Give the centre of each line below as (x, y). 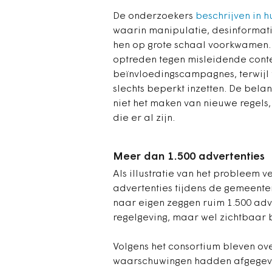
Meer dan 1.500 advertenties (189, 157)
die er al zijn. (144, 119)
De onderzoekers (154, 17)
